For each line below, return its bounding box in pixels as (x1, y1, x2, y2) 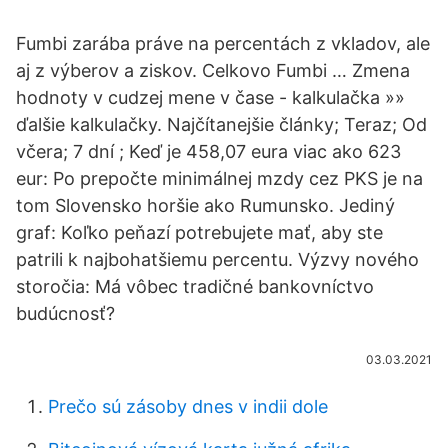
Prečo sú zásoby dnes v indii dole (48, 396, 328, 417)
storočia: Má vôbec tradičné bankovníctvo (16, 276, 374, 297)
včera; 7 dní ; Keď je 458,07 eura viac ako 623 (16, 141, 401, 162)
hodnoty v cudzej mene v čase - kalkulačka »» (16, 87, 405, 108)
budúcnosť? (16, 303, 115, 324)
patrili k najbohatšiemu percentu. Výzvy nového (16, 249, 419, 270)
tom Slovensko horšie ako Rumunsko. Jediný (16, 195, 395, 216)
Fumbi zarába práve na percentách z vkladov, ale (16, 33, 430, 54)
